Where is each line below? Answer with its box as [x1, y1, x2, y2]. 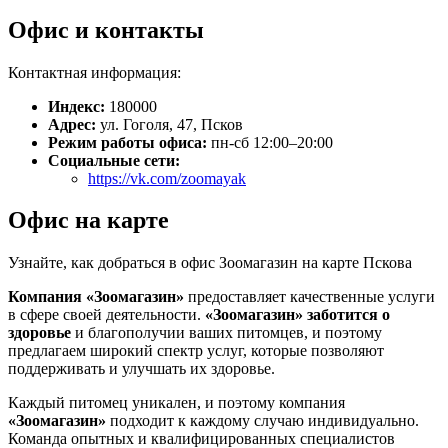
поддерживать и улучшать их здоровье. [8, 360, 275, 378]
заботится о [303, 306, 390, 324]
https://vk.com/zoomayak [88, 169, 246, 187]
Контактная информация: [8, 63, 181, 81]
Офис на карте [8, 207, 169, 234]
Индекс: [48, 97, 105, 115]
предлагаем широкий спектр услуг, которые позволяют [8, 342, 384, 360]
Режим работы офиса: [48, 133, 207, 151]
